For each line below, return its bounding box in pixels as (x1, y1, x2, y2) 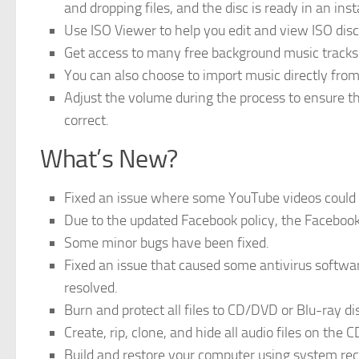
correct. (64, 111, 109, 129)
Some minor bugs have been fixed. (64, 234, 269, 252)
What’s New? (40, 144, 178, 174)
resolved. (64, 279, 118, 296)
